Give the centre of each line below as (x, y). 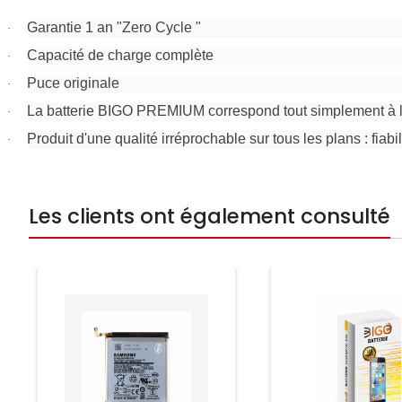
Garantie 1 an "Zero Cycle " (114, 28)
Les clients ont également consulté (210, 217)
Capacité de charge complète (120, 56)
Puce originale (73, 83)
